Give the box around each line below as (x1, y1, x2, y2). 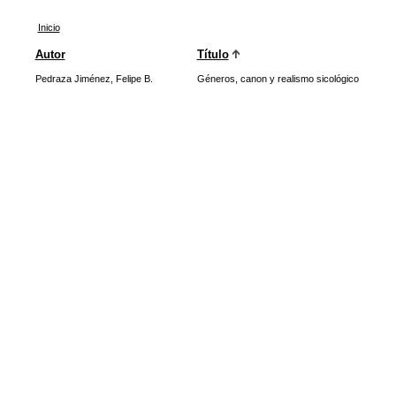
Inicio (37, 22, 60, 33)
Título (196, 48, 229, 61)
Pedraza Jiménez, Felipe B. (34, 73, 153, 84)
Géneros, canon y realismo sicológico (196, 73, 359, 84)
